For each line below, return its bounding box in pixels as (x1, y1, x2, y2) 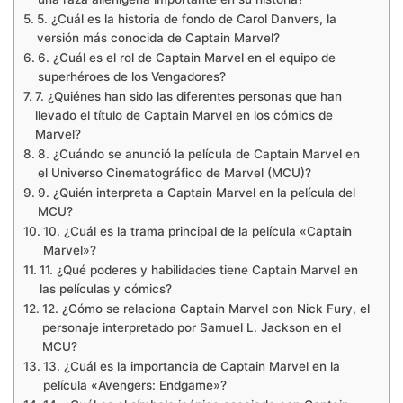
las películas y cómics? (39, 282, 172, 297)
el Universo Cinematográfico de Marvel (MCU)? (37, 166, 311, 181)
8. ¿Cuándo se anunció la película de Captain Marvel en (37, 147, 360, 162)
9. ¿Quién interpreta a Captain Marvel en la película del (37, 185, 355, 201)
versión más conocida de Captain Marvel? (36, 31, 280, 46)
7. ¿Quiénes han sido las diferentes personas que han (34, 89, 342, 104)
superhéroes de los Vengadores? (37, 69, 226, 85)
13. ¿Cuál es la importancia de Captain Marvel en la (42, 359, 340, 374)
